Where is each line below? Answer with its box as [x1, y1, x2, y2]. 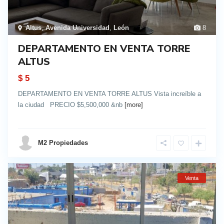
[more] [124, 100, 143, 108]
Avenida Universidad [45, 23, 109, 31]
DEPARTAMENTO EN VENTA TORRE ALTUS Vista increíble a [18, 89, 201, 97]
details [183, 116, 202, 124]
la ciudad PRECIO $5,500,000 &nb [18, 100, 124, 108]
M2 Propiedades [38, 138, 88, 146]
